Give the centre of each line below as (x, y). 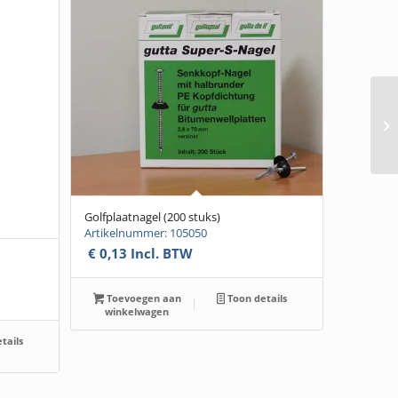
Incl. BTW (159, 254)
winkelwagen (137, 312)
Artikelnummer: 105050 (145, 233)
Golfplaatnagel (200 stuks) (152, 217)
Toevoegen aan (143, 298)
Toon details (256, 298)
